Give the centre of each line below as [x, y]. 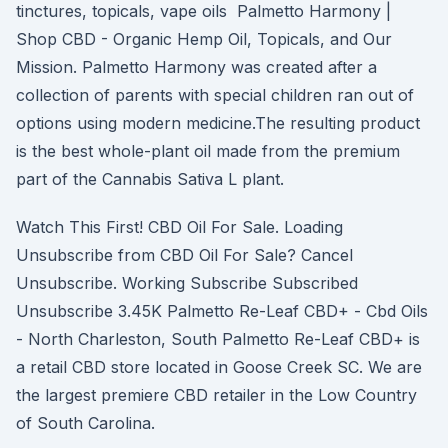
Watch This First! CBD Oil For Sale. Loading [179, 227]
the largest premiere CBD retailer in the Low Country [216, 395]
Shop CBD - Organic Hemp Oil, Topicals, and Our [204, 39]
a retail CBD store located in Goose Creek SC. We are [219, 367]
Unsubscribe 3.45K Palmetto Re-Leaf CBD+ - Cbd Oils [222, 311]
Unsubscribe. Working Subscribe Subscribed [187, 283]
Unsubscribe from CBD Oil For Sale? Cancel [184, 255]
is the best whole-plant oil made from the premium [208, 151]
